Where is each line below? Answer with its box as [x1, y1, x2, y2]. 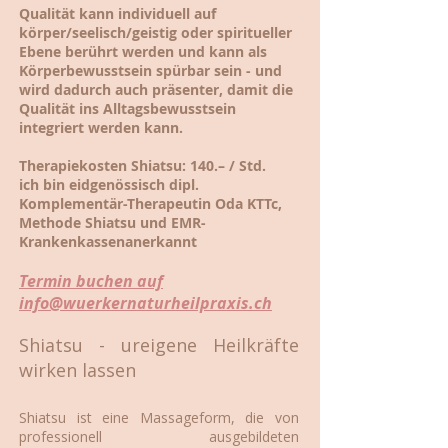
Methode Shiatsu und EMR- [19, 212, 206, 232]
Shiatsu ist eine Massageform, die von [19, 407, 299, 427]
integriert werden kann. [19, 117, 183, 137]
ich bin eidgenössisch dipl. [19, 174, 199, 194]
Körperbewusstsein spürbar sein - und [19, 60, 282, 80]
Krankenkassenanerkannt [19, 231, 197, 251]
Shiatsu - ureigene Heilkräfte [19, 332, 299, 357]
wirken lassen [19, 357, 136, 382]
